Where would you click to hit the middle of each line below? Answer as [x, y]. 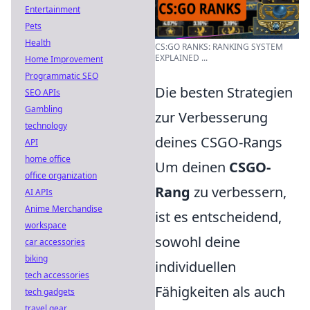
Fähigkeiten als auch [220, 292]
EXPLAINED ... [181, 58]
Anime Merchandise [64, 209]
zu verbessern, [238, 192]
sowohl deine [198, 242]
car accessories [55, 242]
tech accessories [57, 275]
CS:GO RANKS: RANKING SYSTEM [219, 47]
